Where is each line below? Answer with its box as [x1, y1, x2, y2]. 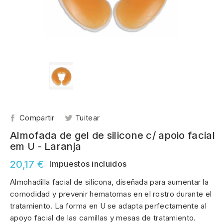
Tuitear [75, 112, 100, 122]
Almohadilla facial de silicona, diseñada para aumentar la [10, 177, 209, 187]
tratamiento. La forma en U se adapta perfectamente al [10, 201, 207, 211]
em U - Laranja [10, 140, 82, 152]
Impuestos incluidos [49, 158, 127, 169]
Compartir [19, 112, 55, 122]
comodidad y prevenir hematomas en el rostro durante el [10, 189, 212, 199]
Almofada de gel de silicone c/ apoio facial [10, 129, 215, 141]
